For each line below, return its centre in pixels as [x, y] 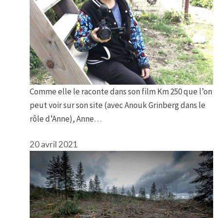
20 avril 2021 [54, 145]
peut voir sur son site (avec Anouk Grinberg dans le [118, 105]
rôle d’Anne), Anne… [66, 118]
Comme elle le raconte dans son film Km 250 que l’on [121, 91]
